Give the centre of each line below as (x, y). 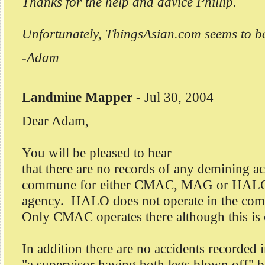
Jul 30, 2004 (179, 97)
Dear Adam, (55, 121)
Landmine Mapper (77, 97)
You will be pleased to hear (97, 153)
